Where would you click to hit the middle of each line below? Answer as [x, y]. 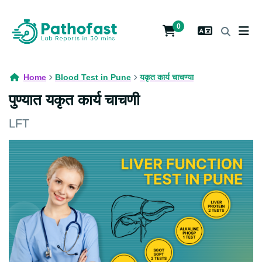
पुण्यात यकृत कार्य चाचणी [74, 100]
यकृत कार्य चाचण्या [167, 77]
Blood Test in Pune [93, 77]
